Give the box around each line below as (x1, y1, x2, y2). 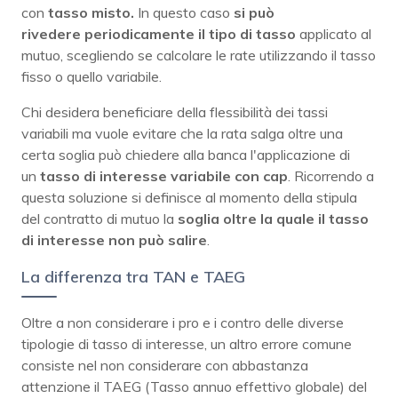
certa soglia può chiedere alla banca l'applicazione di (21, 145, 350, 163)
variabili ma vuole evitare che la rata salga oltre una (21, 123, 343, 142)
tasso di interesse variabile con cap (36, 166, 288, 185)
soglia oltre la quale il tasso (178, 209, 369, 227)
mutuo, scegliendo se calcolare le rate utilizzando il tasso (21, 45, 376, 64)
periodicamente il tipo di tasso (84, 24, 296, 43)
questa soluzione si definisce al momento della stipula (21, 187, 357, 206)
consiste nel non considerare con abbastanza (21, 355, 308, 374)
